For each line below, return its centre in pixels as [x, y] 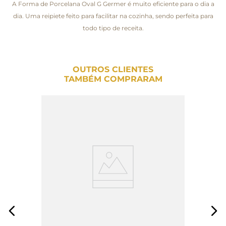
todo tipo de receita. [113, 28]
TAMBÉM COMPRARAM [113, 79]
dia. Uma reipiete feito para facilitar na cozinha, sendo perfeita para [113, 16]
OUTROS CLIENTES [113, 69]
